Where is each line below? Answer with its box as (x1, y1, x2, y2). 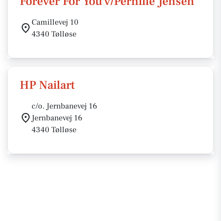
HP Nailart (20, 77, 75, 93)
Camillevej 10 (32, 17, 78, 27)
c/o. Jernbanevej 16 (32, 101, 97, 111)
